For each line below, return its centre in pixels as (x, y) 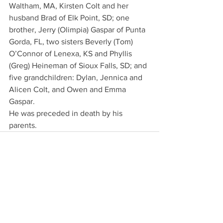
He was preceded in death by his (67, 113)
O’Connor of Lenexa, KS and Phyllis (71, 54)
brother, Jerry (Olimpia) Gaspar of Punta (78, 30)
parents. (23, 125)
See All (149, 205)
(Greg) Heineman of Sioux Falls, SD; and (79, 65)
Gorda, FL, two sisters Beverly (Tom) (72, 42)
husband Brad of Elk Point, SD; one (70, 18)
